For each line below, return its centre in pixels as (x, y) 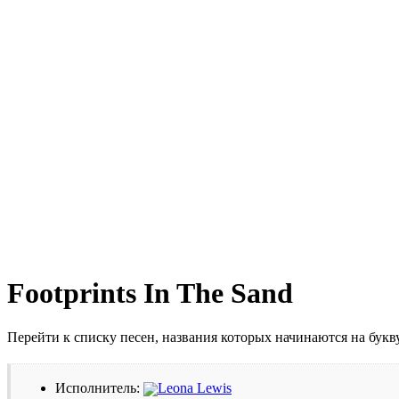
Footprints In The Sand (150, 293)
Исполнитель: (99, 387)
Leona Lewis (195, 387)
